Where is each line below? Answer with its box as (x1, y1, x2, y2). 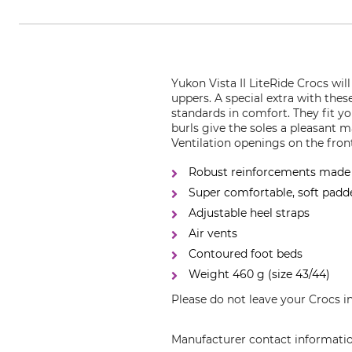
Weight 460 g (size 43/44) (189, 267, 331, 281)
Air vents (189, 226, 238, 240)
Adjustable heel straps (189, 206, 310, 220)
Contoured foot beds (189, 247, 303, 261)
